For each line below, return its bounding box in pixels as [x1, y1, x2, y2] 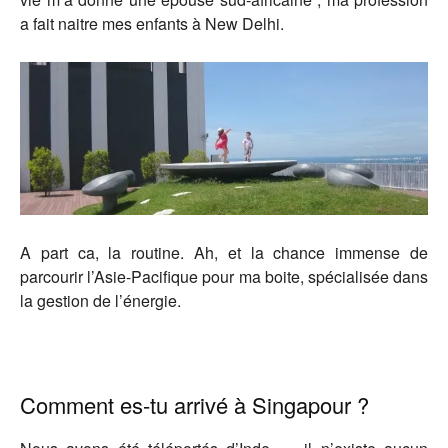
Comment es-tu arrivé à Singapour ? [20, 389, 369, 421]
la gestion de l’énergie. [20, 289, 181, 313]
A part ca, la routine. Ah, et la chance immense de [20, 241, 428, 265]
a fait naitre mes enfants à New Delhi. [20, 12, 284, 36]
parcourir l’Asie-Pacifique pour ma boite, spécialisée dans [20, 265, 428, 289]
